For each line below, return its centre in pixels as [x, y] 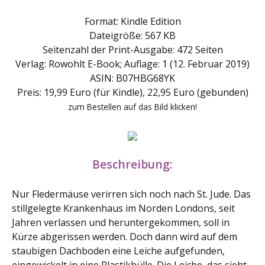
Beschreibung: [132, 164]
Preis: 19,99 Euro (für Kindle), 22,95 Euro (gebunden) [132, 92]
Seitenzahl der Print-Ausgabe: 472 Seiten [132, 50]
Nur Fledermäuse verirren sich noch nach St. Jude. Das [131, 194]
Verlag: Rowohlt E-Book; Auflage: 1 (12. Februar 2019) [132, 64]
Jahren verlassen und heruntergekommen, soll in [121, 222]
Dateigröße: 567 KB [132, 35]
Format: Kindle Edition [132, 21]
